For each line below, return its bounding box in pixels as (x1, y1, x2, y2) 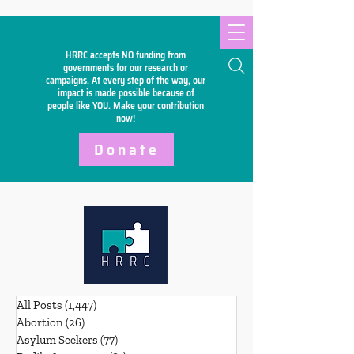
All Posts (17, 298, 62, 312)
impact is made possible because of (57, 85, 194, 100)
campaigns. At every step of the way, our (46, 73, 205, 88)
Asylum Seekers (17, 333, 98, 347)
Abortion (17, 315, 63, 330)
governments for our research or (63, 60, 188, 75)
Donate (93, 137, 160, 162)
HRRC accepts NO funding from (66, 47, 186, 62)
